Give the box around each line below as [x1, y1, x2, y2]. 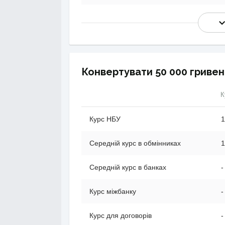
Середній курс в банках [89, 163, 166, 171]
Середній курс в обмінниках [89, 139, 181, 147]
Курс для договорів [89, 211, 152, 219]
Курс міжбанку [89, 187, 136, 195]
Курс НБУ [89, 115, 121, 123]
